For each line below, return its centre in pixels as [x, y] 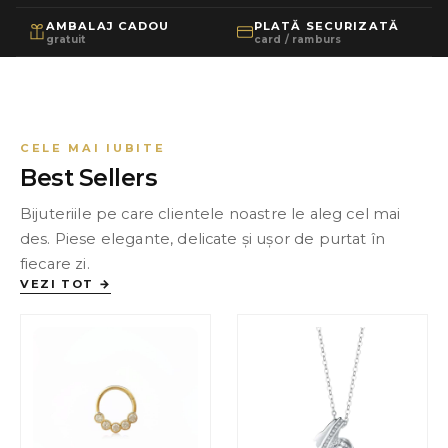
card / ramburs [298, 39]
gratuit [66, 39]
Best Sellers [89, 178]
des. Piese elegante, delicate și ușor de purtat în [203, 239]
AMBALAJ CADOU [108, 26]
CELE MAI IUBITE [93, 148]
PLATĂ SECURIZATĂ [326, 26]
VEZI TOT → [66, 284]
